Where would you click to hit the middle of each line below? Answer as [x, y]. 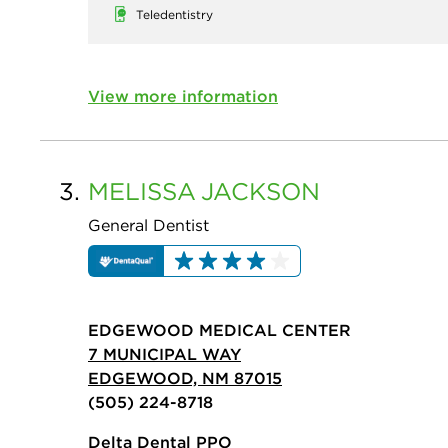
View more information [183, 95]
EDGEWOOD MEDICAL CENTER [219, 329]
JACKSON [260, 190]
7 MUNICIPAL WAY [164, 353]
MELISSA [142, 190]
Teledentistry [174, 14]
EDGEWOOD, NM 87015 [185, 377]
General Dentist [148, 224]
